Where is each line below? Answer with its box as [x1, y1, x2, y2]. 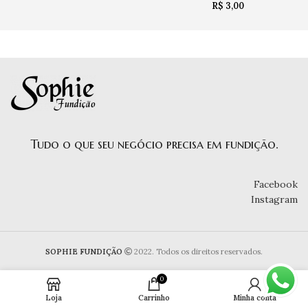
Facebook [254, 177, 298, 190]
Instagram [251, 192, 298, 206]
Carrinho [138, 293, 170, 302]
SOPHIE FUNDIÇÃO [45, 246, 122, 256]
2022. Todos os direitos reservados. [132, 246, 263, 256]
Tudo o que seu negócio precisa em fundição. [30, 135, 278, 152]
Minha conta [232, 293, 276, 302]
